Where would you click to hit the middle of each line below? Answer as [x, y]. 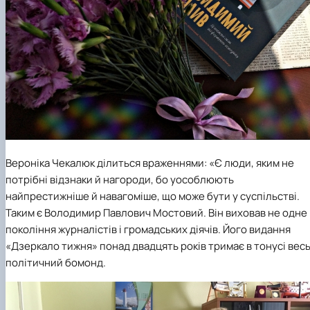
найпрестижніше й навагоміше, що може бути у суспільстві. [153, 196]
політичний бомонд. [56, 262]
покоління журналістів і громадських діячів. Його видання [148, 229]
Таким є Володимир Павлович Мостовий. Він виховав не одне [156, 212]
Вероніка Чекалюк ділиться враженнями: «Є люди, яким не [150, 163]
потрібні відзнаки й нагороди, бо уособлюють [120, 179]
